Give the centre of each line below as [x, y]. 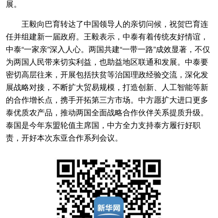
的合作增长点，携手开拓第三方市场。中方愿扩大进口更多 [107, 100]
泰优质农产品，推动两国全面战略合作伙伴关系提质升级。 [107, 112]
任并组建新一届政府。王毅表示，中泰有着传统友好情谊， [107, 36]
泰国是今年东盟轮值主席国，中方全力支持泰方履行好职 [103, 125]
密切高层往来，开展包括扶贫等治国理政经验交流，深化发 [107, 74]
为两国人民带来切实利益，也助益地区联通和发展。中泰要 [107, 62]
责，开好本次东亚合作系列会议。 [64, 137]
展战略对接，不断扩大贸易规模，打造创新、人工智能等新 [107, 87]
